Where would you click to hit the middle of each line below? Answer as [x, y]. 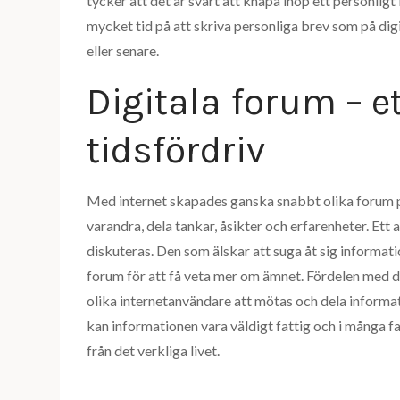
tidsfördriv [176, 150]
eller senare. [123, 50]
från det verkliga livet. [154, 350]
